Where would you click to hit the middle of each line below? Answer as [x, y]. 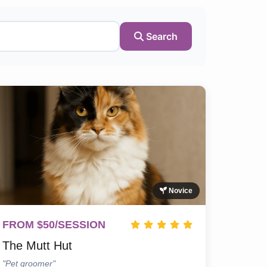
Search [161, 37]
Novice [179, 191]
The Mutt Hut [37, 246]
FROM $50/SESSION [54, 225]
